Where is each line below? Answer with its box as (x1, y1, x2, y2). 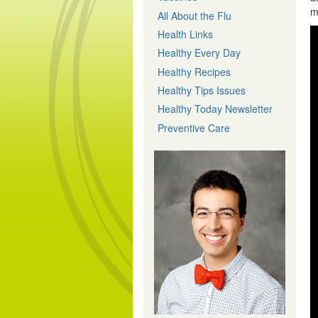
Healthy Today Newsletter (158, 102, 273, 116)
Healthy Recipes (158, 64, 231, 79)
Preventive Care (158, 120, 230, 135)
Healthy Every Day (158, 45, 241, 60)
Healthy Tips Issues (158, 82, 246, 97)
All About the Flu (158, 8, 231, 23)
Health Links (158, 26, 213, 41)
